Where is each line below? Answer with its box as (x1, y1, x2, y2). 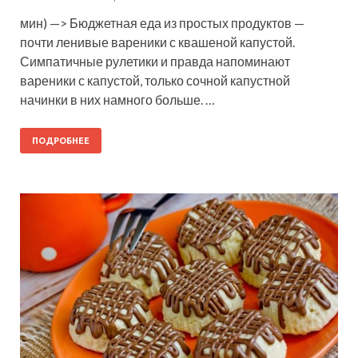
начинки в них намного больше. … (20, 91, 215, 107)
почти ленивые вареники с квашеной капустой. (20, 34, 295, 50)
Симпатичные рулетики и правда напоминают (20, 53, 290, 69)
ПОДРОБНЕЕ (32, 135, 89, 145)
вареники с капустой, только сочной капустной (20, 72, 290, 88)
